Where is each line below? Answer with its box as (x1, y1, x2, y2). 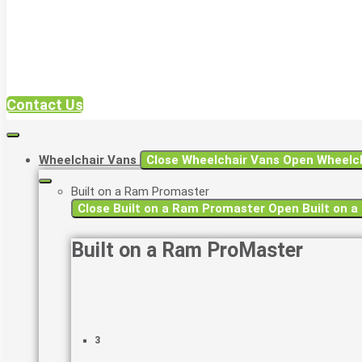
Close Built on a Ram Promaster (78, 201, 265, 216)
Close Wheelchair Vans (146, 153, 280, 167)
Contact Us (6, 96, 83, 113)
